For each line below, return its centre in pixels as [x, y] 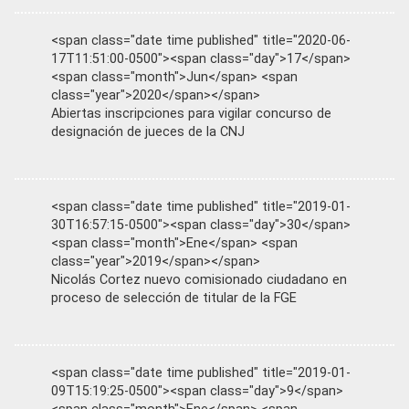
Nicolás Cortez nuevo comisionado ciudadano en [199, 280]
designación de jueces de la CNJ [148, 132]
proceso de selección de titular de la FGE [174, 298]
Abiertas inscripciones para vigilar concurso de [191, 114]
